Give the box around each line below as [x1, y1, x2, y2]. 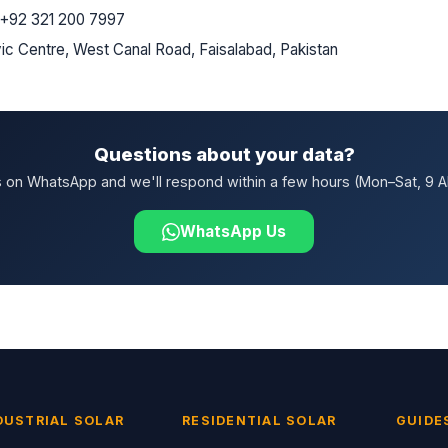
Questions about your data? [93, 143, 355, 165]
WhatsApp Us [180, 222, 286, 241]
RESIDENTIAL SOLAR [182, 413, 337, 428]
